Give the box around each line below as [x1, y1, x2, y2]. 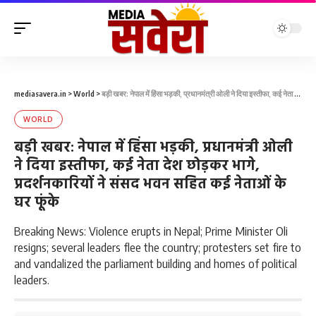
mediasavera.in [14, 89, 66, 98]
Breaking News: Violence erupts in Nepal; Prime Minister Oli [14, 223, 288, 238]
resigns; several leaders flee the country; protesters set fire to [14, 239, 301, 255]
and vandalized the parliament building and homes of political [14, 255, 297, 271]
